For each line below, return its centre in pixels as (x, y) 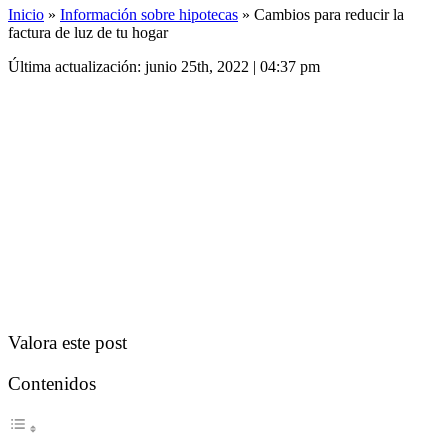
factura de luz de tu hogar (88, 32)
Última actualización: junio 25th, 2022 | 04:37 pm (164, 66)
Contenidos (52, 384)
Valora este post (67, 342)
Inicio (26, 14)
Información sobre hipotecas (149, 14)
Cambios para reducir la (329, 14)
